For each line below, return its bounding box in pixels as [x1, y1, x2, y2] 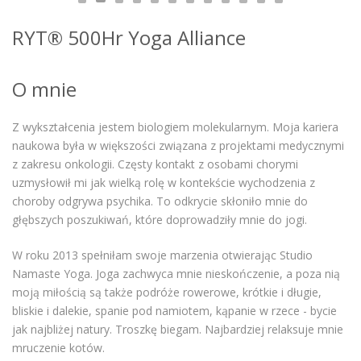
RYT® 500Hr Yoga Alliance [12, 24, 246, 52]
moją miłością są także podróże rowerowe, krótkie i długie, [12, 284, 322, 301]
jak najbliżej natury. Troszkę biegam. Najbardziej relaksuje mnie [12, 322, 343, 338]
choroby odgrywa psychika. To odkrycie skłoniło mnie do [12, 193, 308, 210]
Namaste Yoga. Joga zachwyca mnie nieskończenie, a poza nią [12, 266, 340, 282]
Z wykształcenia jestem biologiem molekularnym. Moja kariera [12, 119, 338, 135]
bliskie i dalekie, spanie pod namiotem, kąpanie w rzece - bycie [12, 303, 337, 319]
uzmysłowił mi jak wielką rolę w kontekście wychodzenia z [12, 175, 315, 191]
